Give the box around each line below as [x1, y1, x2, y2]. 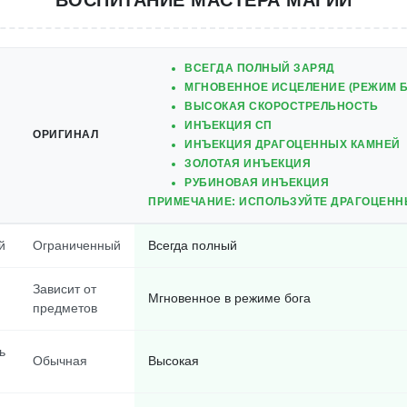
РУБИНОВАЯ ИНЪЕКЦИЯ [184, 176, 329, 189]
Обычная [33, 353, 87, 368]
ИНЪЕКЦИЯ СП [184, 119, 273, 132]
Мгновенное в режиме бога [148, 291, 311, 305]
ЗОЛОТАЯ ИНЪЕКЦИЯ [184, 157, 311, 170]
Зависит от [33, 282, 96, 296]
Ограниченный [33, 238, 121, 253]
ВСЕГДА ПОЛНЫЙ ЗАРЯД [184, 62, 335, 74]
